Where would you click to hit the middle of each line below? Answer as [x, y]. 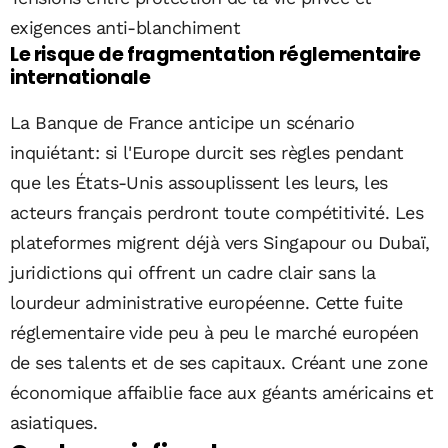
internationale [80, 78]
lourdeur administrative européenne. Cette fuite [206, 303]
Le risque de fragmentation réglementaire [215, 55]
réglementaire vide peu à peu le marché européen [214, 333]
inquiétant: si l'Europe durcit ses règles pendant [207, 153]
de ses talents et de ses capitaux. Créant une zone [218, 363]
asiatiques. [54, 423]
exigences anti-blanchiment [125, 28]
